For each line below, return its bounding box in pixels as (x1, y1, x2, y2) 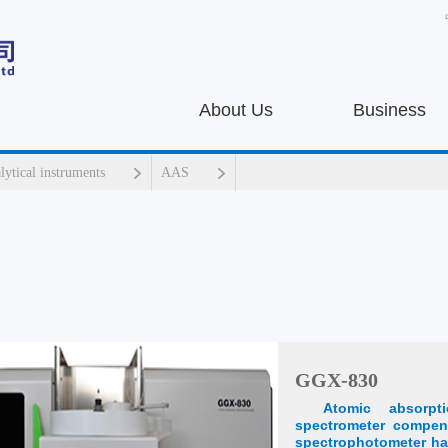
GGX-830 (295, 369, 378, 391)
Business (353, 100, 426, 120)
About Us (199, 100, 273, 120)
